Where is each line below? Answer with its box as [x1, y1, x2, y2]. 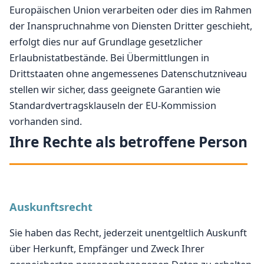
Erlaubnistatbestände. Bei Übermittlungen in [9, 51, 209, 64]
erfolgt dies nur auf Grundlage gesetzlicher [9, 35, 203, 48]
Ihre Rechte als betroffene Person [9, 132, 247, 151]
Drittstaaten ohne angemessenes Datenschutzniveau [9, 67, 247, 80]
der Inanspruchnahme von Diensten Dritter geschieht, [9, 19, 252, 32]
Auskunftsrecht [9, 200, 93, 214]
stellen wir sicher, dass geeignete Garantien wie [9, 83, 220, 96]
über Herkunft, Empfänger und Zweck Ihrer [9, 242, 204, 255]
